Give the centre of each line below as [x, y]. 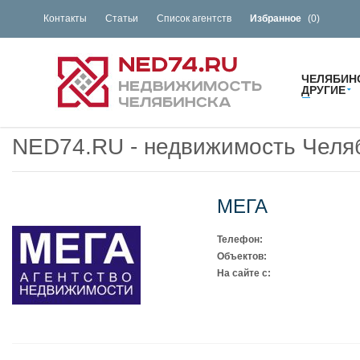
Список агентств [194, 18]
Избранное [276, 18]
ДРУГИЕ [324, 90]
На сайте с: [244, 273]
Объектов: [242, 256]
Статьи [122, 18]
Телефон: [240, 239]
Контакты [65, 18]
